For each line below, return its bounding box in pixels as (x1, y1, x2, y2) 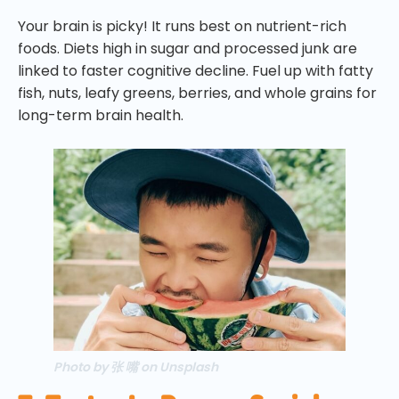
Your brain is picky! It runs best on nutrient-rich (18, 15, 346, 37)
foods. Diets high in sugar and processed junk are (18, 37, 357, 59)
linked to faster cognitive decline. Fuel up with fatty (18, 60, 373, 81)
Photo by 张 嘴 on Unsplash (53, 357, 218, 376)
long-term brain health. (18, 104, 183, 126)
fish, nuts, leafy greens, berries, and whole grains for (18, 82, 377, 103)
